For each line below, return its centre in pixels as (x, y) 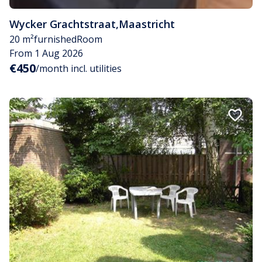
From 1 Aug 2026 (46, 53)
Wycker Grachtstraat (63, 24)
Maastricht (147, 24)
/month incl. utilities (79, 68)
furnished (55, 39)
